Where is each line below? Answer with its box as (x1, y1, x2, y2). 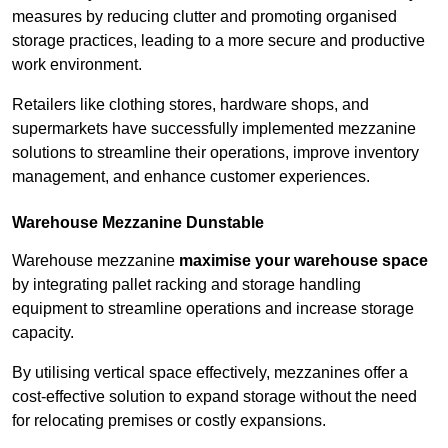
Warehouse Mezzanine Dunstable (12, 214, 264, 232)
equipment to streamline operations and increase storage (12, 300, 414, 318)
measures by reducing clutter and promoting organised (12, 8, 397, 26)
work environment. (12, 56, 142, 74)
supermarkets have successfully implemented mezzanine (12, 120, 416, 138)
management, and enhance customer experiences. (12, 168, 370, 186)
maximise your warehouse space (179, 252, 428, 270)
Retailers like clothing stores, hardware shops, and (12, 96, 369, 114)
